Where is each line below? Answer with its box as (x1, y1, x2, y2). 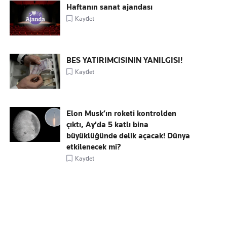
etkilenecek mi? (66, 142, 122, 152)
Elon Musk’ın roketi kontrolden (66, 109, 177, 118)
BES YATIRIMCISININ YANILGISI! (66, 56, 183, 65)
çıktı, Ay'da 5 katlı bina (66, 120, 149, 129)
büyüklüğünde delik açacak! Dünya (66, 131, 191, 140)
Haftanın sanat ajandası (66, 3, 153, 12)
